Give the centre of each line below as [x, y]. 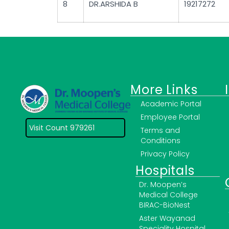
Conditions [161, 141]
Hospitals [165, 171]
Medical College [169, 195]
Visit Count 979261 [62, 128]
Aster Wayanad [167, 219]
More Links [164, 90]
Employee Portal [170, 117]
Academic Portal [171, 104]
